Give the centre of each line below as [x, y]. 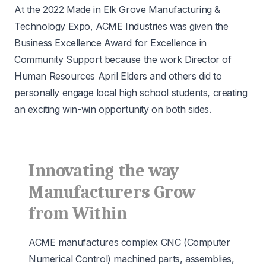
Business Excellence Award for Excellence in [110, 42]
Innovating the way [104, 170]
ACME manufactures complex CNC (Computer [129, 242]
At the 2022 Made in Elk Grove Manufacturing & [118, 9]
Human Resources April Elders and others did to [118, 76]
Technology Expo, [55, 26]
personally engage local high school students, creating [131, 92]
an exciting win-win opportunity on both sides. [113, 109]
